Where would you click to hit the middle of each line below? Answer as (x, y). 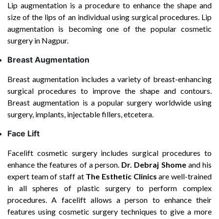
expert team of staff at (47, 176)
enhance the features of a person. (65, 164)
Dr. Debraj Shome (155, 164)
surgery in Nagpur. (38, 40)
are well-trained (184, 176)
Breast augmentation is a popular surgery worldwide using (109, 102)
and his (200, 164)
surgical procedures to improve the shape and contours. (109, 91)
